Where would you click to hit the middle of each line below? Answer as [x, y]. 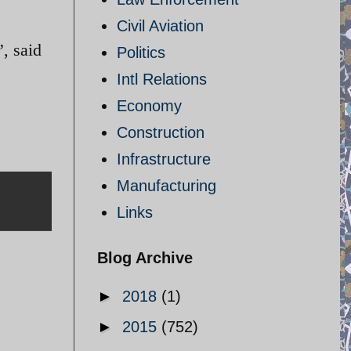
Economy [149, 106]
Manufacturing [166, 186]
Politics [141, 52]
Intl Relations [162, 79]
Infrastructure [164, 159]
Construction [161, 132]
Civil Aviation [160, 26]
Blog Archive [145, 258]
